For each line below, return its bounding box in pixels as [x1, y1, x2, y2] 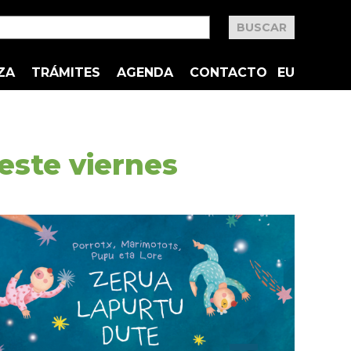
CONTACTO [190, 64, 267, 80]
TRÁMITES [31, 64, 100, 80]
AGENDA [117, 64, 173, 80]
